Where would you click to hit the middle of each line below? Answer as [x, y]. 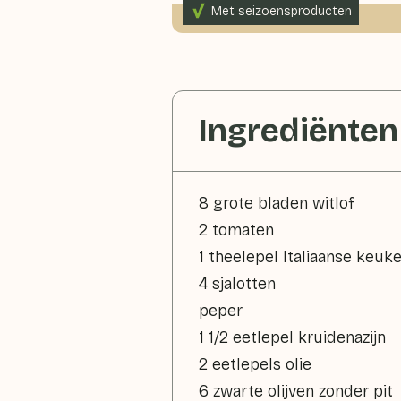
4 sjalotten [237, 284]
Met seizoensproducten [282, 11]
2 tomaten [236, 230]
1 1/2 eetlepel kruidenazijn [292, 337]
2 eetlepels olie [255, 364]
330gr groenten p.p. [262, 18]
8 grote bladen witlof [277, 203]
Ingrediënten [298, 131]
